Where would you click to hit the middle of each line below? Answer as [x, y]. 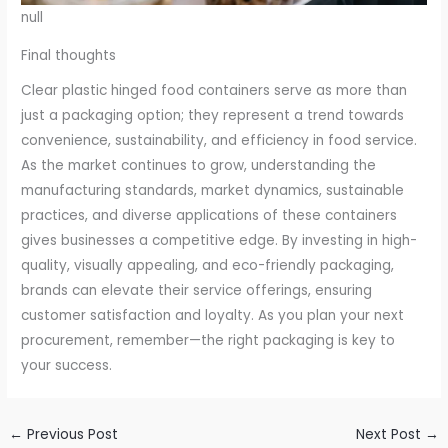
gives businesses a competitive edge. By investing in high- [219, 240]
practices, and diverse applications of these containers [209, 215]
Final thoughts [69, 56]
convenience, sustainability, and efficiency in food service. [219, 140]
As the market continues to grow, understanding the [199, 165]
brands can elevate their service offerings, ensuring [197, 290]
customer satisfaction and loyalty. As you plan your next [213, 315]
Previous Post [71, 434]
